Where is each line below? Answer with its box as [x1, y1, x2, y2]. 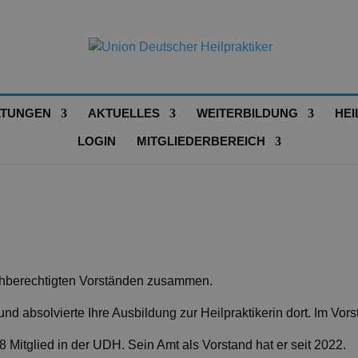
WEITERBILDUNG [196, 106, 298, 120]
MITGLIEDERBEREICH [136, 134, 265, 148]
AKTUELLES [87, 106, 160, 120]
